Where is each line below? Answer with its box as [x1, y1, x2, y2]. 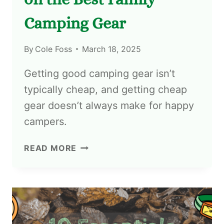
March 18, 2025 [82, 43, 141, 54]
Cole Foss [35, 43, 72, 54]
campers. [24, 115, 67, 127]
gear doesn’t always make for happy [24, 99, 194, 111]
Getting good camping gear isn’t [24, 67, 175, 79]
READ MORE [24, 142, 77, 153]
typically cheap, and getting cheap [24, 83, 187, 95]
